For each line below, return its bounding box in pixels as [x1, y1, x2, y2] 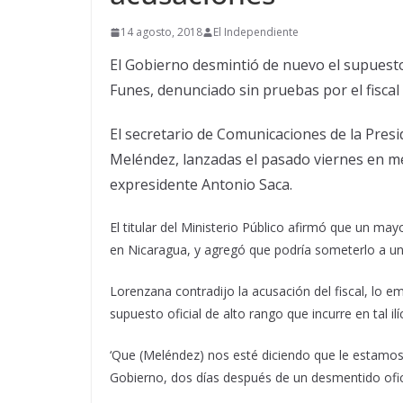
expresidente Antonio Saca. [110, 175, 292, 195]
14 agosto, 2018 [121, 24, 202, 40]
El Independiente [213, 24, 299, 40]
